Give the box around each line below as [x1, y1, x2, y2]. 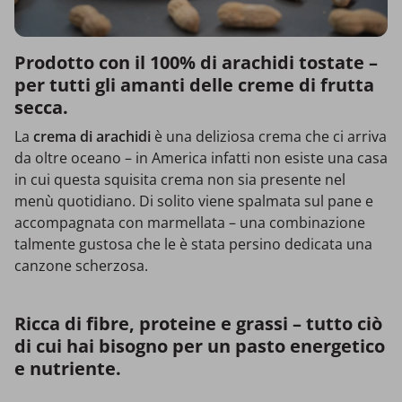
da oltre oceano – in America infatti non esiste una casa [14, 148, 388, 169]
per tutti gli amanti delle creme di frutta [14, 73, 374, 98]
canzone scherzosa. [14, 256, 148, 276]
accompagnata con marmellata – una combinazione [14, 213, 365, 233]
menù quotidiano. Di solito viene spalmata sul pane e [14, 191, 373, 212]
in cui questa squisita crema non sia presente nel [14, 170, 345, 190]
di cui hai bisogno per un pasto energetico [14, 334, 385, 359]
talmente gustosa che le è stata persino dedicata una [14, 234, 372, 255]
